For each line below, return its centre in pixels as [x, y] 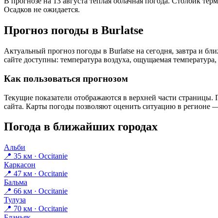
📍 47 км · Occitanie [36, 174]
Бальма [16, 182]
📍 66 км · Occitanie [36, 191]
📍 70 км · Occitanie [36, 209]
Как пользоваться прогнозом [66, 78]
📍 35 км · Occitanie [36, 156]
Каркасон [20, 165]
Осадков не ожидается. [42, 10]
